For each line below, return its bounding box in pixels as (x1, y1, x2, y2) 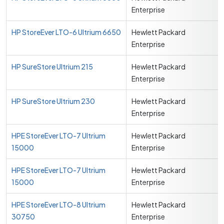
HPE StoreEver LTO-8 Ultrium (11, 200, 105, 209)
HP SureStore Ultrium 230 (11, 96, 95, 105)
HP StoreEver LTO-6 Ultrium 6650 (11, 27, 121, 36)
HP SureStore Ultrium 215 (11, 62, 93, 71)
